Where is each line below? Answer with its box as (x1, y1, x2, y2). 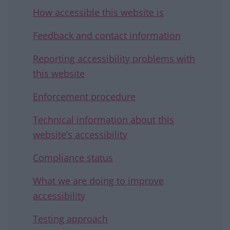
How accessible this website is (33, 6, 164, 18)
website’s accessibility (33, 128, 127, 141)
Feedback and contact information (33, 29, 181, 42)
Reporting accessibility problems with (33, 52, 195, 65)
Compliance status (33, 151, 113, 164)
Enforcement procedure (33, 90, 136, 103)
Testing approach (33, 213, 108, 225)
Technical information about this (33, 113, 174, 126)
